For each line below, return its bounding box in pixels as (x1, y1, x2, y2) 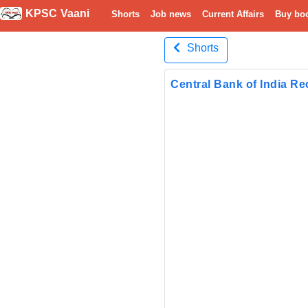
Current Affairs (202, 9, 264, 22)
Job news (151, 9, 191, 22)
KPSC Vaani (22, 8, 89, 23)
